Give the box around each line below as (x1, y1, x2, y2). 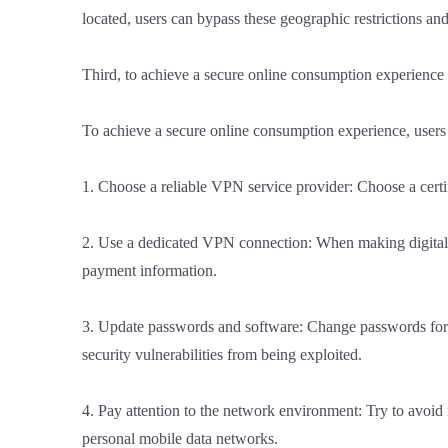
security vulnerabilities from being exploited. (82, 346, 362, 363)
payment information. (82, 262, 217, 279)
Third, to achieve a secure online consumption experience (82, 66, 444, 83)
